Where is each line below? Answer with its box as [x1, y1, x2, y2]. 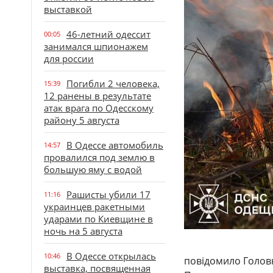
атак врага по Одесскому [44, 102, 154, 114]
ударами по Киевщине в [44, 213, 153, 225]
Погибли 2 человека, [66, 77, 160, 90]
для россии [44, 52, 94, 65]
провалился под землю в [44, 151, 155, 163]
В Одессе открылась [66, 250, 156, 262]
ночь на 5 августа [44, 225, 122, 237]
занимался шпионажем [44, 40, 148, 52]
